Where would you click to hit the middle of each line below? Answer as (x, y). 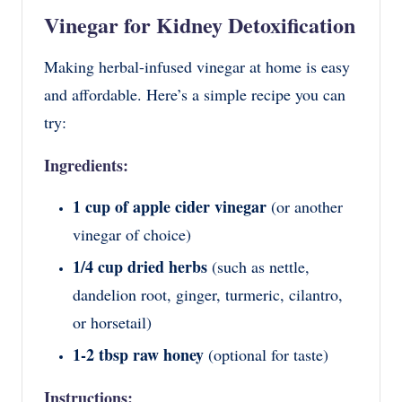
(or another (305, 206)
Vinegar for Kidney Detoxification (200, 24)
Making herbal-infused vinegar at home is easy (197, 66)
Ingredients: (86, 165)
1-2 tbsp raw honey (138, 354)
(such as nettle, (258, 266)
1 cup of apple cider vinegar (170, 206)
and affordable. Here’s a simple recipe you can (195, 94)
